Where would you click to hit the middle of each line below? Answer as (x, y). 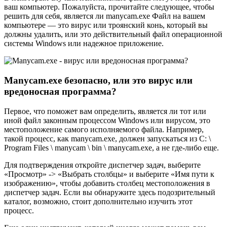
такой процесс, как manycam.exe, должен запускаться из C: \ (107, 138)
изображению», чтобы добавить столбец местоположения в (107, 183)
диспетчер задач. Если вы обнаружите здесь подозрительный (110, 192)
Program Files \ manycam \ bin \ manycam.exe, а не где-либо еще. (111, 147)
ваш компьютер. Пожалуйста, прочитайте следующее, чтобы (109, 7)
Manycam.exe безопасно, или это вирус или (98, 80)
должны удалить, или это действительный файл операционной (113, 34)
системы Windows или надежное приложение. (84, 44)
